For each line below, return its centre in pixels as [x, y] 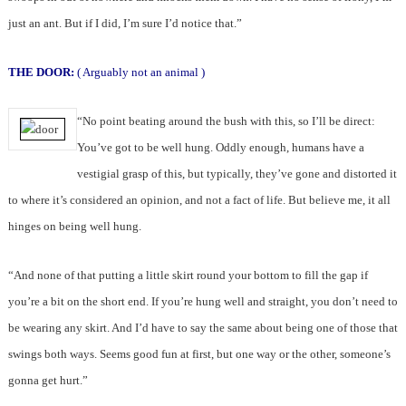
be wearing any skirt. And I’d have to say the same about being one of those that [203, 328]
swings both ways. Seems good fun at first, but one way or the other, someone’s [199, 354]
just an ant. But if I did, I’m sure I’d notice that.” [125, 24]
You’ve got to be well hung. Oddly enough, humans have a [220, 148]
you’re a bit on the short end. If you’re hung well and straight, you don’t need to [203, 302]
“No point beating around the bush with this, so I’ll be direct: [226, 121]
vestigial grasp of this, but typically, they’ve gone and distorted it [237, 174]
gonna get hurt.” [48, 381]
